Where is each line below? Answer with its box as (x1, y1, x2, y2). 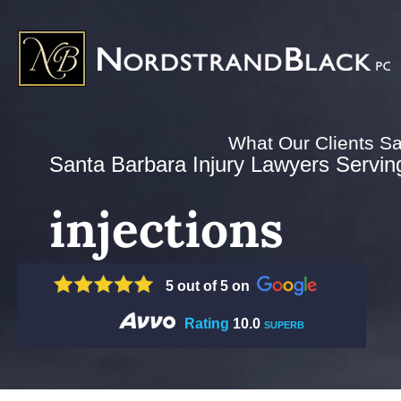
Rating (184, 316, 229, 331)
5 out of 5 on (166, 278, 250, 294)
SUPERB (264, 320, 304, 330)
